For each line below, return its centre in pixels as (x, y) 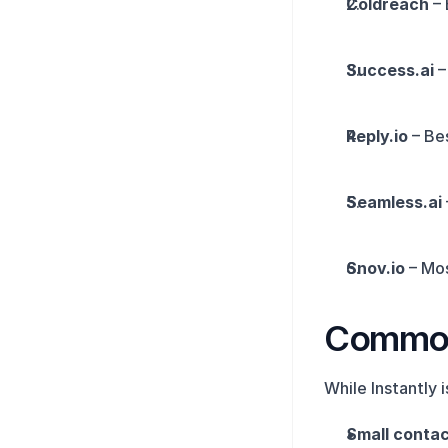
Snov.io (375, 268)
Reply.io (377, 136)
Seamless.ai (394, 202)
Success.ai (390, 70)
